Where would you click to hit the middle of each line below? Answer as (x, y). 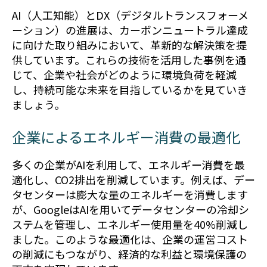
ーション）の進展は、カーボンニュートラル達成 (130, 30)
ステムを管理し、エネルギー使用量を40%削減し (130, 224)
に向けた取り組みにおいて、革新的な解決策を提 (129, 44)
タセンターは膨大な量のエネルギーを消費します (130, 195)
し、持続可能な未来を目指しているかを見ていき (130, 89)
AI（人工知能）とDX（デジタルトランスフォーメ (130, 15)
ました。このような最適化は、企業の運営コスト (130, 239)
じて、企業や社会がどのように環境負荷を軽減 (124, 74)
